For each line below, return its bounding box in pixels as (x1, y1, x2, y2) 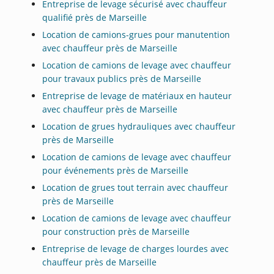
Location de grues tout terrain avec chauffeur (42, 181, 229, 193)
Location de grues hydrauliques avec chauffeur (42, 120, 236, 132)
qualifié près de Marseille (42, 11, 147, 23)
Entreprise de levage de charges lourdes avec (42, 242, 229, 254)
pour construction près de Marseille (42, 225, 190, 237)
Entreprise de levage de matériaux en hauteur (42, 89, 232, 102)
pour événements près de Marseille (42, 164, 189, 176)
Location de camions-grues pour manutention (42, 28, 231, 40)
